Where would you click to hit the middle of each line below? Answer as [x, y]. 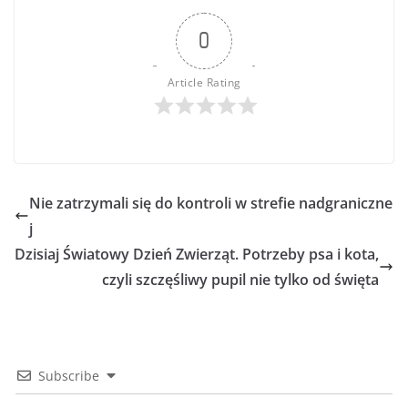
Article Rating [204, 83]
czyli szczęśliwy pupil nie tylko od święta [240, 280]
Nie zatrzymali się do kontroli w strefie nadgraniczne [211, 204]
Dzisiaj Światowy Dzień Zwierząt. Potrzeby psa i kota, [197, 255]
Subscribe [69, 376]
